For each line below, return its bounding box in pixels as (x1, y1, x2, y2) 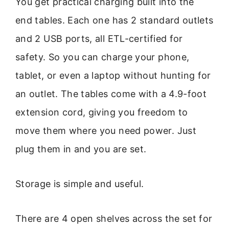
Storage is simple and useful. (15, 178, 144, 190)
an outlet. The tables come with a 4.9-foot (15, 88, 207, 99)
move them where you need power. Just (15, 125, 196, 136)
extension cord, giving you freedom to (15, 106, 188, 118)
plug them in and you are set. (15, 143, 147, 154)
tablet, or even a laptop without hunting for (15, 70, 211, 81)
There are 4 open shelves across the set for (15, 213, 213, 224)
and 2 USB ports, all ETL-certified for (15, 33, 183, 44)
